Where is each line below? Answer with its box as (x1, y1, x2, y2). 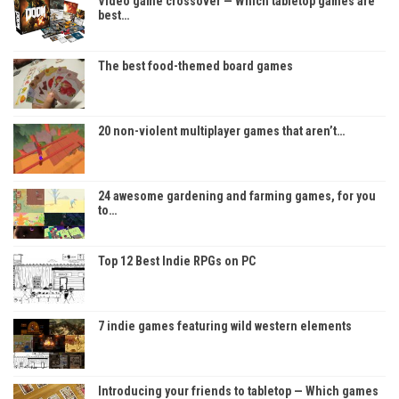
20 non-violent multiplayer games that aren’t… (98, 123, 345, 138)
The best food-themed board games (98, 58, 293, 73)
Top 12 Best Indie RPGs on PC (98, 253, 256, 268)
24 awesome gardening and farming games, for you (98, 188, 376, 203)
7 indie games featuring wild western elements (98, 318, 352, 333)
